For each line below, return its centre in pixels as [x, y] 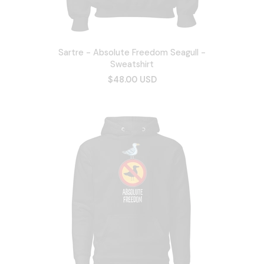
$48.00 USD [132, 79]
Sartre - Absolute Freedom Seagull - [132, 52]
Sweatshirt [132, 64]
